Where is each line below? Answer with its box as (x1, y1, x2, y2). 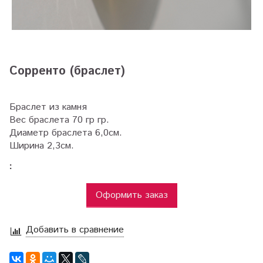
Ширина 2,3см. (9, 139, 74, 153)
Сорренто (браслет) (9, 62, 125, 80)
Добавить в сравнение (26, 223, 124, 237)
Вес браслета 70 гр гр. (9, 113, 109, 127)
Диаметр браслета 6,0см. (9, 126, 122, 140)
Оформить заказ (95, 188, 168, 202)
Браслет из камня (9, 100, 87, 114)
